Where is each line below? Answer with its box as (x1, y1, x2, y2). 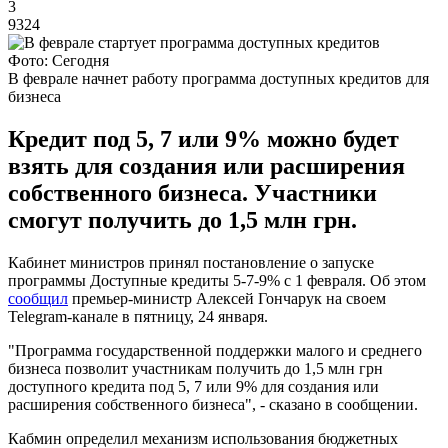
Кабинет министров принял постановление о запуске (8, 253, 374, 271)
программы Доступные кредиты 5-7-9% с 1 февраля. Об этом (8, 271, 426, 289)
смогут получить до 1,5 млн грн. (8, 206, 357, 233)
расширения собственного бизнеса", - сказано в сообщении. (8, 395, 418, 413)
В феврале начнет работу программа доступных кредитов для (8, 69, 429, 87)
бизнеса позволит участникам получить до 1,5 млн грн (8, 359, 383, 377)
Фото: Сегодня (8, 51, 109, 69)
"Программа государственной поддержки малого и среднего (8, 341, 422, 359)
